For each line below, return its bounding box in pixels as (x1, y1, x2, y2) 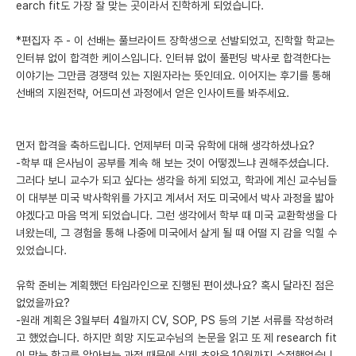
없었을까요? (16, 296, 70, 309)
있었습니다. (16, 243, 67, 257)
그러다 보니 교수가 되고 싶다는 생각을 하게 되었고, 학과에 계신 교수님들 (16, 173, 337, 187)
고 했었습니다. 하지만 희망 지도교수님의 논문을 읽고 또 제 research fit (16, 331, 337, 344)
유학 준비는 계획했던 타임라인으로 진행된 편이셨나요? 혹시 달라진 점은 (16, 278, 334, 292)
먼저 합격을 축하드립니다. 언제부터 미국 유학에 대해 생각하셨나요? (16, 138, 315, 152)
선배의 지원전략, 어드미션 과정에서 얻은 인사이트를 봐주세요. (16, 86, 289, 99)
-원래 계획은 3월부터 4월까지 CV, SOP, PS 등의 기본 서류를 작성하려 (16, 313, 333, 327)
